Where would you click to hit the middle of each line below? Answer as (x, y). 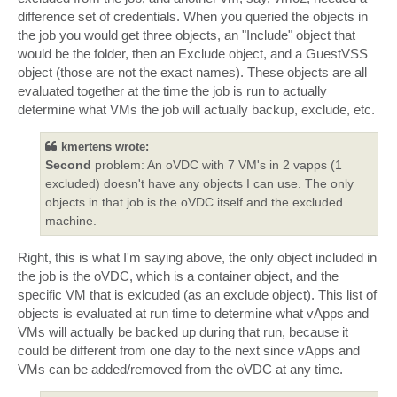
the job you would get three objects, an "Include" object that (187, 35)
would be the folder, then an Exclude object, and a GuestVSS (193, 54)
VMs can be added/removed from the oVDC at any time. (180, 369)
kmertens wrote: (105, 146)
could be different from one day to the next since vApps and (189, 350)
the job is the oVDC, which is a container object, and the (178, 276)
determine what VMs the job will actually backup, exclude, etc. (196, 110)
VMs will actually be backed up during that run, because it (183, 331)
